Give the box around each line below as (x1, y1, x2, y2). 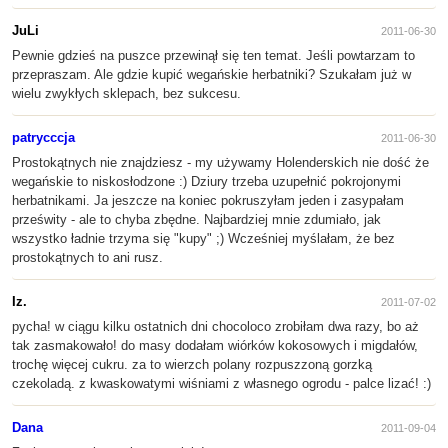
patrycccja (12, 130, 75, 145)
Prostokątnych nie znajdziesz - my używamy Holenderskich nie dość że (12, 155, 429, 170)
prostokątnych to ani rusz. (12, 250, 163, 265)
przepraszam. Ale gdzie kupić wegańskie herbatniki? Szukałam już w (12, 67, 411, 82)
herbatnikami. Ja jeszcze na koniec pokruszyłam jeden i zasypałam (12, 193, 404, 208)
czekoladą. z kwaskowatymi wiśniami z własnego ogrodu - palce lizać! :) (12, 376, 431, 391)
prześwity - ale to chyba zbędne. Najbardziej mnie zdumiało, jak (12, 212, 381, 227)
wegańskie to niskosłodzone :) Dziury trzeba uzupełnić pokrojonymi (12, 174, 401, 189)
